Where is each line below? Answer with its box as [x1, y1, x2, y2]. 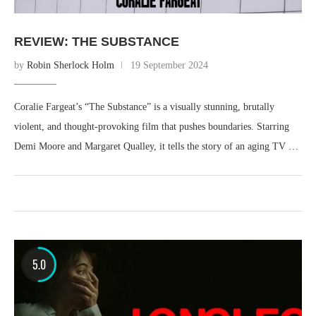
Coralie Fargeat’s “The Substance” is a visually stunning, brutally [14, 102, 274, 112]
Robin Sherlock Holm [27, 60, 114, 71]
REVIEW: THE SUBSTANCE [14, 35, 179, 49]
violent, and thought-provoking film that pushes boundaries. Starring [14, 121, 289, 132]
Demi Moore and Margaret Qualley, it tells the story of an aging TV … [14, 141, 298, 152]
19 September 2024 [130, 60, 208, 71]
